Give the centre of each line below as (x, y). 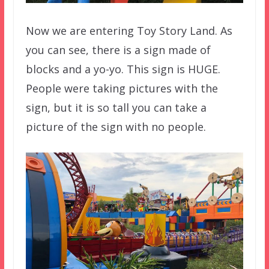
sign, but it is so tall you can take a (116, 107)
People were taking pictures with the (122, 88)
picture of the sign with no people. (116, 126)
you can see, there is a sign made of (118, 50)
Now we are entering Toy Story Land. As (129, 30)
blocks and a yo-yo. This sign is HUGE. (123, 69)
